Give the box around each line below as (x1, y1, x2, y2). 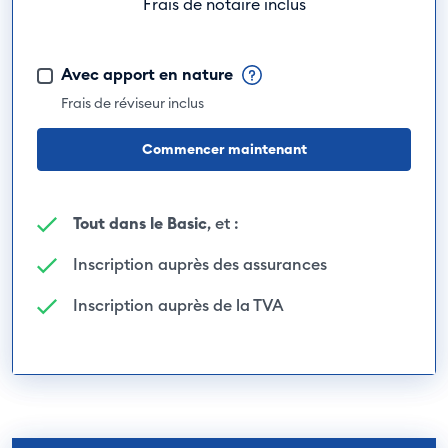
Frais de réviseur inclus (61, 94, 204, 112)
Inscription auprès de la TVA (73, 295, 284, 315)
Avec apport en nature (61, 64, 237, 84)
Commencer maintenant (141, 140, 307, 158)
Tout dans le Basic (73, 213, 207, 233)
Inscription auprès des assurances (73, 254, 327, 274)
